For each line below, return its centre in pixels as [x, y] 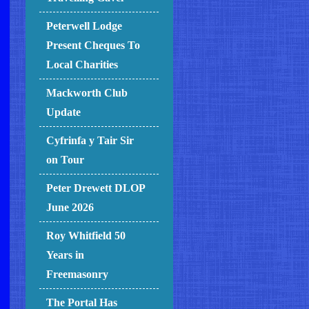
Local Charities [82, 65]
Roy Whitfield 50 [86, 236]
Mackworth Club [87, 93]
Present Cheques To [93, 46]
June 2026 [70, 208]
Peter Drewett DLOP [96, 188]
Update [64, 112]
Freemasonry [78, 275]
